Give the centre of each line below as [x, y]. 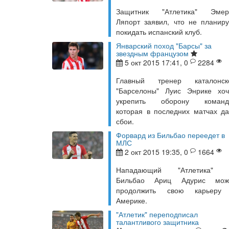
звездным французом [152, 53]
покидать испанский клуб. [159, 32]
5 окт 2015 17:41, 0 [156, 62]
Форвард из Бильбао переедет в [170, 135]
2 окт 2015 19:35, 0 [156, 152]
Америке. [132, 200]
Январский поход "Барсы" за [164, 45]
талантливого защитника [157, 222]
